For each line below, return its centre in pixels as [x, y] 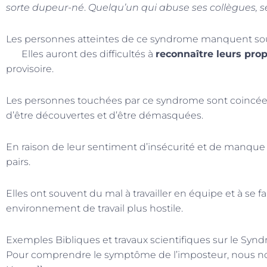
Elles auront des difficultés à [81, 54]
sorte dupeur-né [45, 8]
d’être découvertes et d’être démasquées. [105, 116]
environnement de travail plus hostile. [94, 209]
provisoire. [30, 69]
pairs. [18, 162]
